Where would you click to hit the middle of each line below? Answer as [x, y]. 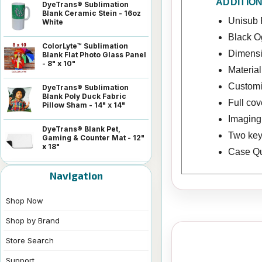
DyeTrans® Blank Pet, [81, 129]
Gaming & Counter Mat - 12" [93, 137]
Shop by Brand [33, 220]
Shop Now [25, 200]
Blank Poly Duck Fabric [84, 96]
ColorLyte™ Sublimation [85, 46]
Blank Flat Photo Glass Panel [94, 54]
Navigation [76, 175]
